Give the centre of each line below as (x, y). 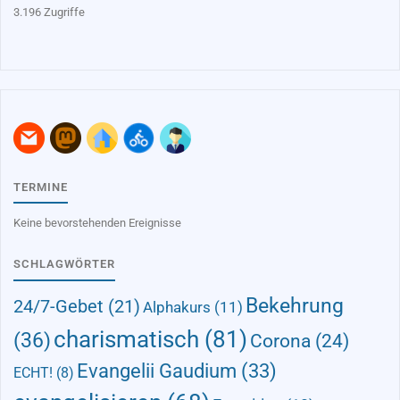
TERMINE (41, 187)
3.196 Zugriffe (50, 12)
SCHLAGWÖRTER (65, 263)
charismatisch (127, 338)
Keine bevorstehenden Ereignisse (98, 222)
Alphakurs (177, 307)
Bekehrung (295, 305)
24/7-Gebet (59, 306)
